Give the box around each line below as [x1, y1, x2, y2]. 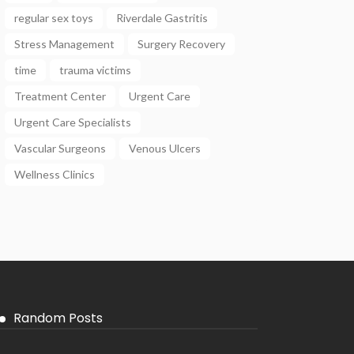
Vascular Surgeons [14, 141, 106, 155]
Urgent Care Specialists [14, 115, 131, 129]
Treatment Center [14, 88, 106, 103]
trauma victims [59, 62, 131, 77]
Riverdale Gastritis [116, 10, 208, 24]
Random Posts [13, 308, 104, 327]
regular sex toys [14, 10, 93, 24]
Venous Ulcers [129, 141, 201, 155]
